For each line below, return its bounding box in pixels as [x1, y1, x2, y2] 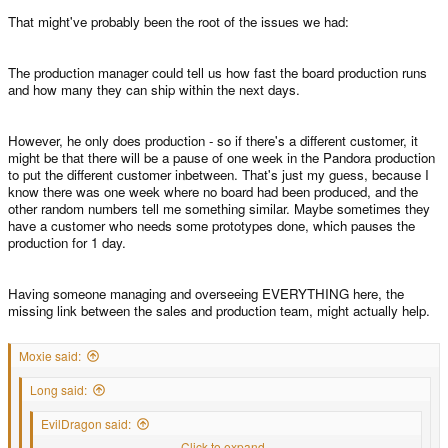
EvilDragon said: [41, 414, 131, 432]
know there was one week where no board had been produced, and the [8, 182, 418, 201]
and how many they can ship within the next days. [8, 80, 300, 99]
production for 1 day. [8, 233, 126, 252]
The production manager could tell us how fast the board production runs [8, 63, 427, 82]
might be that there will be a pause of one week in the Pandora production [8, 148, 435, 167]
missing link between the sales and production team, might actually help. [8, 301, 430, 320]
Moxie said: [19, 346, 81, 364]
